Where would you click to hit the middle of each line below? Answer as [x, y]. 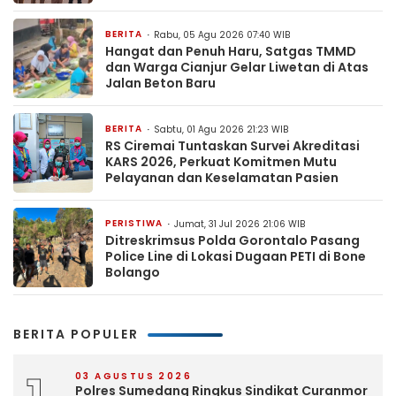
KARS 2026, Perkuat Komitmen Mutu [221, 162]
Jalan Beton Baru [160, 84]
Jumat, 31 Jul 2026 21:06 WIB [240, 225]
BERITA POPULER [76, 335]
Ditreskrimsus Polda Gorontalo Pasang [232, 241]
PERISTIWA [134, 224]
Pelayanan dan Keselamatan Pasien [222, 178]
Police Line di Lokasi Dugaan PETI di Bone [236, 257]
